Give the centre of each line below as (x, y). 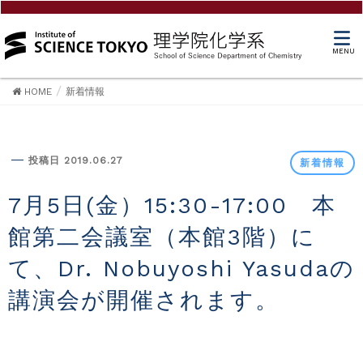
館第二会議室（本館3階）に (162, 237)
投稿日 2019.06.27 (76, 160)
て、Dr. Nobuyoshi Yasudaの (181, 269)
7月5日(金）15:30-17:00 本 (15, 205)
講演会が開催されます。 (144, 300)
